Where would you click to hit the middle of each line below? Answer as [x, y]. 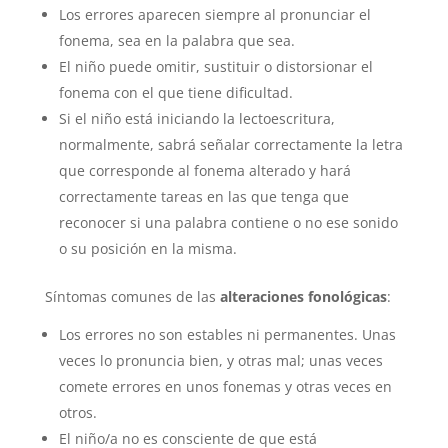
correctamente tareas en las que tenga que [203, 197]
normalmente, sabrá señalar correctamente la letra [230, 145]
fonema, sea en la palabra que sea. [176, 41]
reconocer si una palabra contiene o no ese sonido [228, 223]
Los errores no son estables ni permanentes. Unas [227, 335]
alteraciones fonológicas [303, 297]
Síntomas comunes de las [132, 297]
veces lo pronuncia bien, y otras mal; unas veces [220, 361]
